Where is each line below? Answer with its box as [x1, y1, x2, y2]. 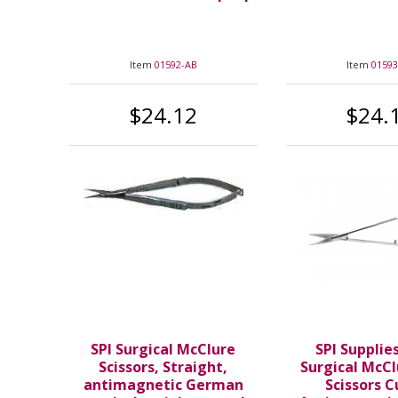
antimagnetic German [83, 375, 243, 395]
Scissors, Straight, [99, 357, 228, 378]
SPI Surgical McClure [91, 339, 236, 360]
